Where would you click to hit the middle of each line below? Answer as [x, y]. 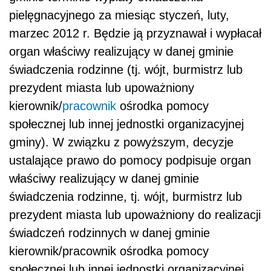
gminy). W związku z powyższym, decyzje [121, 142]
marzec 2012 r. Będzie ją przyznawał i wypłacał [135, 33]
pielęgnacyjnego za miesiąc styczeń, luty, [119, 15]
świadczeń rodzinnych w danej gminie [109, 233]
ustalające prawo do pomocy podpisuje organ [130, 160]
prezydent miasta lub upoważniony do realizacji [135, 214]
